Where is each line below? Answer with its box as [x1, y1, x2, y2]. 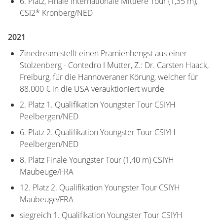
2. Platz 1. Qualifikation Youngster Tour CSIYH [20, 99, 176, 110]
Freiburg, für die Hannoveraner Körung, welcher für [20, 71, 198, 82]
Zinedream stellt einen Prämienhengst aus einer [20, 47, 187, 59]
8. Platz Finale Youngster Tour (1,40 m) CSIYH [20, 154, 174, 165]
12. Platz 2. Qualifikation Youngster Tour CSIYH [20, 182, 180, 193]
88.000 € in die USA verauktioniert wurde [20, 83, 164, 94]
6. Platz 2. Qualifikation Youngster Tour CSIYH [20, 126, 176, 138]
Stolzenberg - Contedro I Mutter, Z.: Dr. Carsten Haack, [20, 59, 209, 71]
